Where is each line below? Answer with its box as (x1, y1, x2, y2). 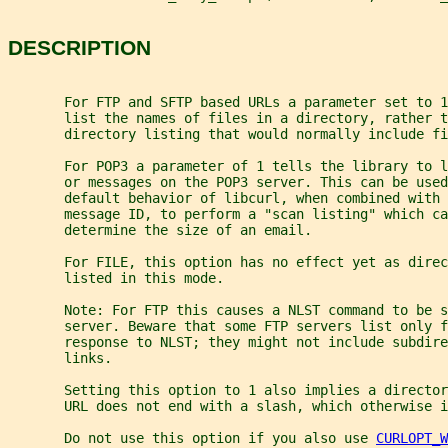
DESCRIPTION (8, 36, 151, 60)
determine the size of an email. (8, 221, 312, 238)
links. (8, 349, 112, 366)
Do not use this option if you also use (8, 429, 376, 446)
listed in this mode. (8, 269, 224, 286)
